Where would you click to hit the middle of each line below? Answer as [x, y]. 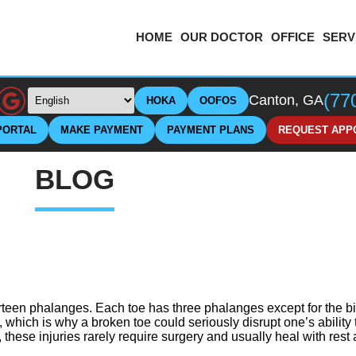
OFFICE [293, 37]
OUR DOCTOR [222, 37]
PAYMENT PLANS [211, 130]
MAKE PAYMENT [102, 130]
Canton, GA [286, 101]
